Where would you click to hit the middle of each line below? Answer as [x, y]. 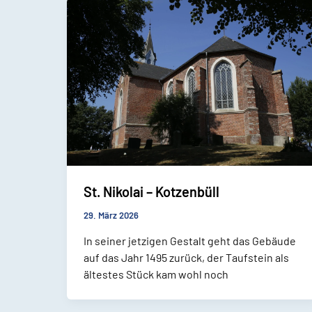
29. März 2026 [111, 216]
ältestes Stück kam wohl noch [156, 274]
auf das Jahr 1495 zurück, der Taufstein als [186, 258]
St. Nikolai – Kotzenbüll [151, 192]
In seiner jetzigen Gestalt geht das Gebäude [190, 241]
